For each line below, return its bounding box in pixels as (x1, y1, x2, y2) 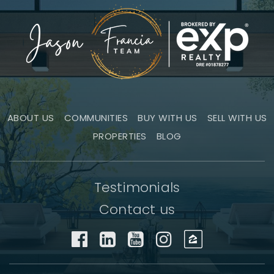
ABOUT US (7, 111, 54, 125)
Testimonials (94, 178, 180, 198)
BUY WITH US (138, 111, 198, 125)
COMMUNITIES (64, 111, 128, 125)
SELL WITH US (207, 111, 267, 125)
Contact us (99, 200, 175, 220)
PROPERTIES (92, 130, 147, 143)
